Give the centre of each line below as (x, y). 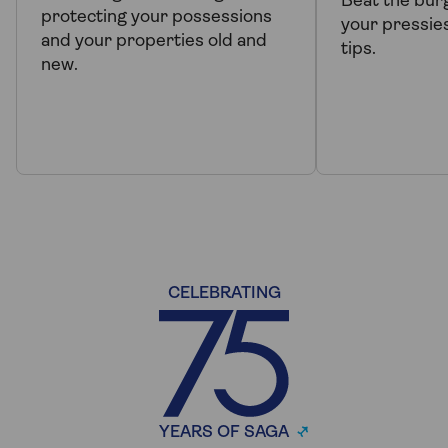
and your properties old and (154, 41)
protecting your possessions (156, 17)
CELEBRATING (224, 293)
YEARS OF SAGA (224, 432)
